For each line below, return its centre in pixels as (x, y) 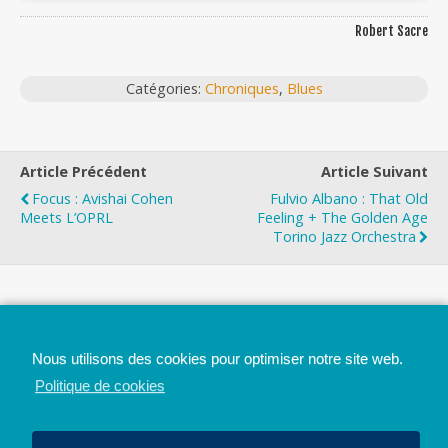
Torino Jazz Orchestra (344, 236)
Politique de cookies (100, 385)
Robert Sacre (391, 31)
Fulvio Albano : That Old (349, 198)
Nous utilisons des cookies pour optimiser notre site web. (217, 358)
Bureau (300, 373)
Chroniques (241, 88)
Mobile (148, 373)
